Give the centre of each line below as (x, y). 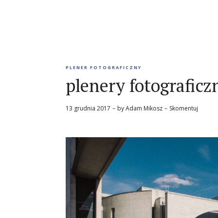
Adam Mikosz (144, 109)
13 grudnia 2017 (88, 109)
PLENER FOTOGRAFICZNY (104, 68)
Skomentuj (184, 109)
